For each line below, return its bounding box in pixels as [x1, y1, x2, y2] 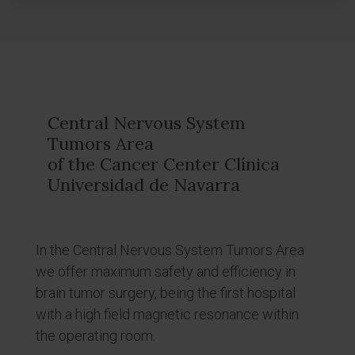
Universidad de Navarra [48, 174, 240, 196]
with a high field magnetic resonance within [36, 306, 299, 323]
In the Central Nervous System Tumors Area [36, 242, 304, 258]
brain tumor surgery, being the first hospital [36, 284, 296, 301]
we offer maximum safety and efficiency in [36, 263, 296, 280]
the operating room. [36, 327, 155, 344]
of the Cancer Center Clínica [48, 153, 280, 175]
